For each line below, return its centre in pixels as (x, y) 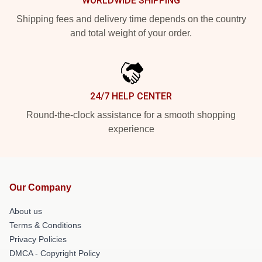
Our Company (40, 188)
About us (26, 211)
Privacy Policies (38, 239)
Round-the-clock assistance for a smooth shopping (131, 115)
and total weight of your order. (131, 33)
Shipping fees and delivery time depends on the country (131, 19)
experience (131, 129)
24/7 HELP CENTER (131, 96)
